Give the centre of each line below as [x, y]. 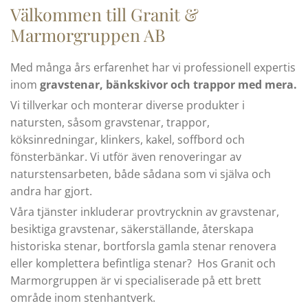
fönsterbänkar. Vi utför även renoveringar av [126, 157]
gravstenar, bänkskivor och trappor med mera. [168, 85]
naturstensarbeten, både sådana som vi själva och [141, 174]
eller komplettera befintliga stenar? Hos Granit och [143, 263]
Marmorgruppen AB [88, 35]
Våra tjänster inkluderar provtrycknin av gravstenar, [145, 212]
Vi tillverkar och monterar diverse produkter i [128, 105]
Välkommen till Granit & [104, 14]
